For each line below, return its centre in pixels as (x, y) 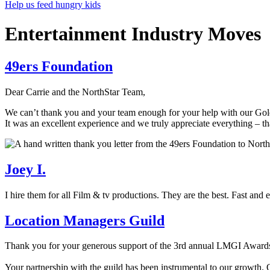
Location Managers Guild (85, 220)
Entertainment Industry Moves (133, 34)
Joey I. (25, 169)
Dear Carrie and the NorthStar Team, (75, 92)
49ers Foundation (59, 66)
